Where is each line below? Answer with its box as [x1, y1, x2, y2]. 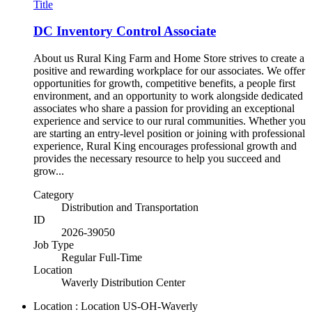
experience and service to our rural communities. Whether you [33, 115, 306, 127]
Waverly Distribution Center [61, 276, 185, 289]
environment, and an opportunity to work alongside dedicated [33, 90, 303, 102]
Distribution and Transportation [61, 201, 198, 214]
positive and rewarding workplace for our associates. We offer [33, 65, 305, 77]
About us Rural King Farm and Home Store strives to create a [33, 52, 304, 65]
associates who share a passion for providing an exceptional [33, 102, 295, 115]
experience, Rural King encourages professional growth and [33, 140, 297, 153]
